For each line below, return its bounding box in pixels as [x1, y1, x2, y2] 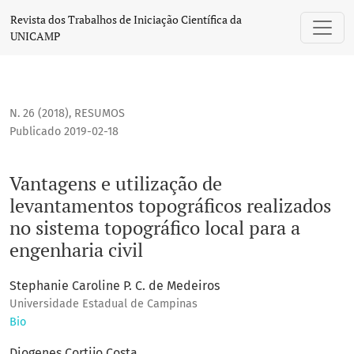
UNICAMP [10, 28, 60, 43]
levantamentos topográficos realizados [9, 193, 331, 219]
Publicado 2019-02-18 [9, 125, 119, 139]
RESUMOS [74, 107, 125, 121]
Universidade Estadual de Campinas [9, 297, 198, 311]
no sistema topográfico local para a [9, 215, 300, 241]
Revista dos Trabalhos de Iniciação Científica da [10, 12, 242, 27]
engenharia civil [9, 237, 143, 263]
